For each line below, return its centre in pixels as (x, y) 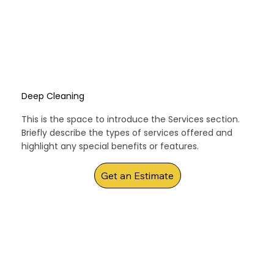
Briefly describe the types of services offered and (127, 132)
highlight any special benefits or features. (110, 146)
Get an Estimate (138, 175)
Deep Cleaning (53, 96)
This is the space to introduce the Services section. (131, 119)
